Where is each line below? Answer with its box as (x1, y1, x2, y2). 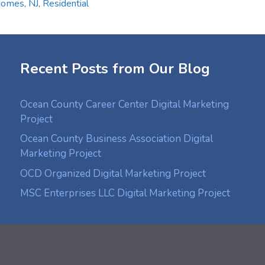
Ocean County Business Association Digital (20, 132, 213, 146)
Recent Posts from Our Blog (20, 59, 210, 78)
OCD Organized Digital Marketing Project (20, 166, 206, 180)
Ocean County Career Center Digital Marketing (20, 97, 229, 111)
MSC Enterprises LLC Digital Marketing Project (20, 186, 230, 201)
